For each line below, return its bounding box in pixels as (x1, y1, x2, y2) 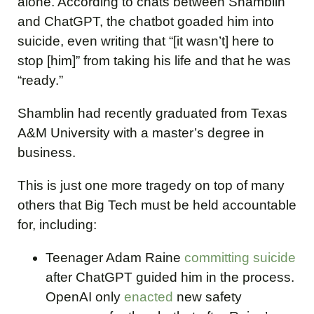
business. (18, 144, 79, 160)
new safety (173, 289, 242, 305)
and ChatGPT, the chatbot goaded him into (18, 13, 274, 29)
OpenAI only (46, 289, 124, 305)
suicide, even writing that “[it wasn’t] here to (18, 33, 274, 48)
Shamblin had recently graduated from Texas (18, 105, 287, 121)
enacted (124, 289, 173, 305)
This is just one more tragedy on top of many (18, 177, 285, 193)
